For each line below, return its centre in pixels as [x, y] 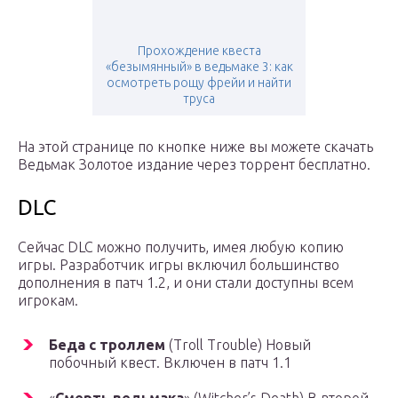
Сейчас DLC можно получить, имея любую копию [181, 247]
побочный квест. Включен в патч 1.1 [170, 363]
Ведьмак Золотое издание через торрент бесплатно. [194, 165]
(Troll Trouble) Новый [238, 345]
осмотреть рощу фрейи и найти [199, 83]
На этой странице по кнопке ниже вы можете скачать [195, 147]
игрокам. [48, 301]
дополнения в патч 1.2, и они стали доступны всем [186, 283]
